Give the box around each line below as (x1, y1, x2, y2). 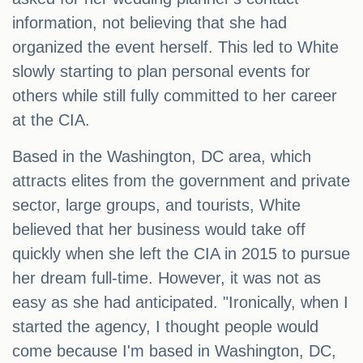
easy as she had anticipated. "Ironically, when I (12, 293, 348, 312)
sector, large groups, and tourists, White (12, 196, 301, 215)
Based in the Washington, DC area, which (12, 147, 311, 166)
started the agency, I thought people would (12, 318, 318, 336)
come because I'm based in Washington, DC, (12, 342, 336, 361)
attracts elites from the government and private (12, 172, 350, 190)
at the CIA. (12, 111, 90, 130)
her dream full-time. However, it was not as (12, 269, 321, 288)
